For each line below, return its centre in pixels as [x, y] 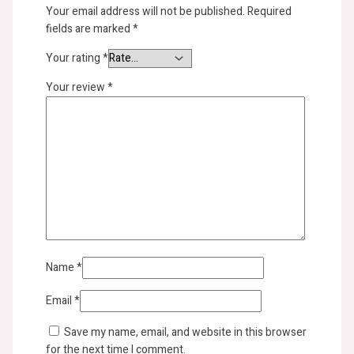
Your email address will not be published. [145, 12]
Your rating [74, 58]
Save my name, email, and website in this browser [185, 333]
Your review [76, 88]
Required [269, 12]
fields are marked [89, 29]
